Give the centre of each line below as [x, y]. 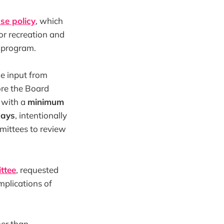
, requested [37, 169]
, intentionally [41, 115]
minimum [46, 102]
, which [49, 21]
